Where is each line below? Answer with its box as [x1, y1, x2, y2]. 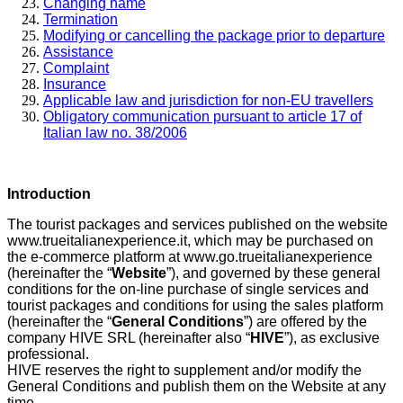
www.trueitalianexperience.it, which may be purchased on [7, 232, 373, 248]
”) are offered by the [244, 313, 367, 329]
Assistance [43, 43, 113, 59]
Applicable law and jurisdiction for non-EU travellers [43, 92, 373, 108]
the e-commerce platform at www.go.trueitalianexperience [7, 248, 372, 264]
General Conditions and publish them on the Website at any [7, 378, 386, 394]
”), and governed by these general [166, 264, 381, 281]
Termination [43, 11, 118, 27]
